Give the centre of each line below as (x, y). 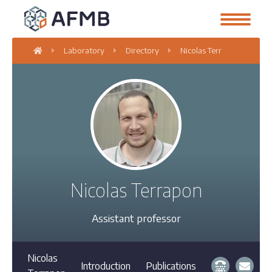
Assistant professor (136, 218)
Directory (143, 50)
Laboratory (84, 50)
